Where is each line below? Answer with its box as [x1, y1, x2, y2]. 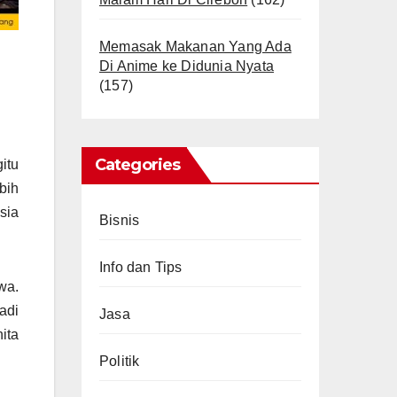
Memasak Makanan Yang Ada [99, 39, 292, 54]
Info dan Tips [99, 260, 183, 275]
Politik [99, 354, 140, 369]
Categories [95, 155, 180, 175]
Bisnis [99, 213, 140, 228]
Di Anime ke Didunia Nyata [99, 58, 274, 74]
